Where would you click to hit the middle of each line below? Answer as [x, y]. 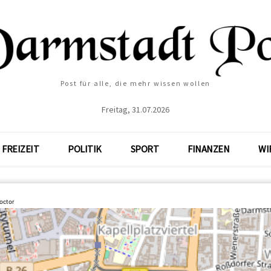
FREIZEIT [21, 149]
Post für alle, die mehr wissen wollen [135, 83]
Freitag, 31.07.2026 [135, 109]
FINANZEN [209, 149]
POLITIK [85, 149]
